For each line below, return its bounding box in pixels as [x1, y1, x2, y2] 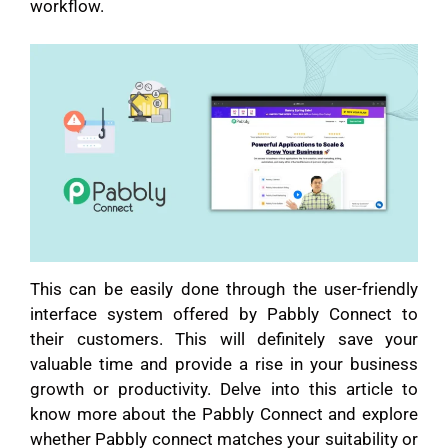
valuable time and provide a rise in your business [30, 354, 418, 375]
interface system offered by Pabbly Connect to [30, 304, 418, 325]
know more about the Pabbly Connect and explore [30, 404, 418, 425]
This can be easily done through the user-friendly [30, 279, 418, 300]
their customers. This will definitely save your [30, 329, 418, 350]
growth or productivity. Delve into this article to [30, 379, 418, 400]
